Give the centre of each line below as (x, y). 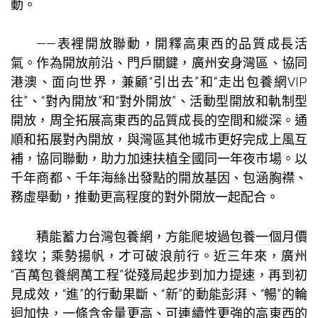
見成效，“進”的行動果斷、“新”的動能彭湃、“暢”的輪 (159, 295)
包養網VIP (277, 82)
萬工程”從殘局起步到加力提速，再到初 (194, 275)
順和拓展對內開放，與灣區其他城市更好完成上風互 (159, 140)
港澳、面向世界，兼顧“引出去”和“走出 (128, 82)
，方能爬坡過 (191, 237)
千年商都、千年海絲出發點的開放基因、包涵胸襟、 (159, 178)
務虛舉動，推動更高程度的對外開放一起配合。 (145, 197)
